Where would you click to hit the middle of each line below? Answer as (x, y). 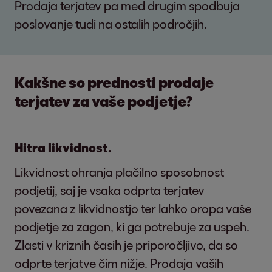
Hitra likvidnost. (63, 148)
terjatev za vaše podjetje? (104, 101)
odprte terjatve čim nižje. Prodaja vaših (119, 263)
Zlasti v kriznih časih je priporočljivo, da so (126, 245)
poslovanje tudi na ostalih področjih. (111, 24)
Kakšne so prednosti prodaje (114, 82)
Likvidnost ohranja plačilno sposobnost (119, 172)
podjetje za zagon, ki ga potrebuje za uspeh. (132, 226)
